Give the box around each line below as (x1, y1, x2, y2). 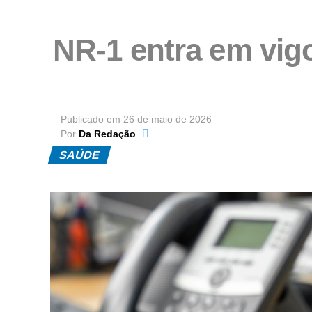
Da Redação (79, 128, 136, 140)
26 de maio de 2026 (123, 114, 212, 125)
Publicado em (61, 114, 120, 125)
